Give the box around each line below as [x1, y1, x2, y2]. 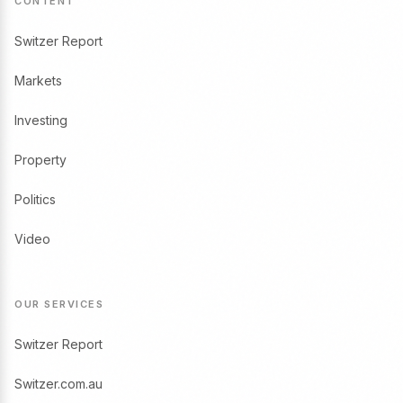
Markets [14, 73, 62, 88]
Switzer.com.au [14, 376, 103, 391]
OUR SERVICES [14, 298, 103, 310]
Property [14, 152, 67, 167]
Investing [14, 112, 67, 128]
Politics [14, 192, 56, 207]
